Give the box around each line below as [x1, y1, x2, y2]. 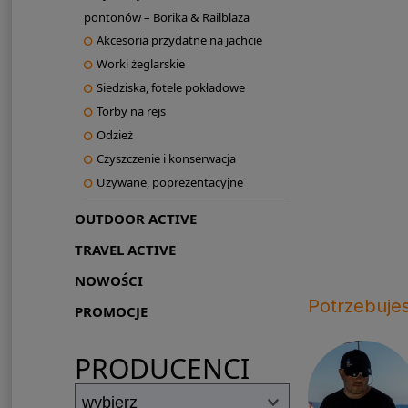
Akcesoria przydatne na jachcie [96, 32, 262, 49]
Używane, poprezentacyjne [96, 174, 243, 191]
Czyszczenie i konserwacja [96, 150, 236, 168]
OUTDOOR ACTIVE [74, 209, 197, 229]
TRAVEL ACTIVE [74, 240, 176, 260]
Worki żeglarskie [96, 56, 185, 73]
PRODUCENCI [74, 350, 250, 388]
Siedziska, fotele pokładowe [96, 79, 245, 97]
